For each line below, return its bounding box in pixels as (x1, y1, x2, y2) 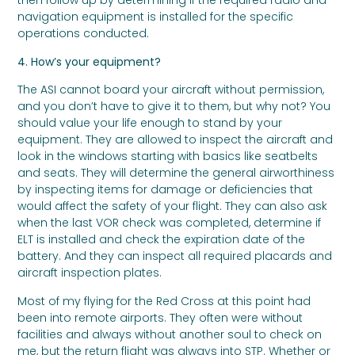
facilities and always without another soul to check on (17, 326, 323, 342)
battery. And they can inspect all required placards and (17, 248, 333, 265)
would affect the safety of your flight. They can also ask (17, 198, 328, 215)
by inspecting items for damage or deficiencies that (17, 181, 314, 198)
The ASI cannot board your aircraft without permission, (17, 82, 325, 98)
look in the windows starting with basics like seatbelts (17, 148, 319, 165)
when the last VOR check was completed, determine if (17, 215, 322, 231)
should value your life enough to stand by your (17, 115, 283, 132)
